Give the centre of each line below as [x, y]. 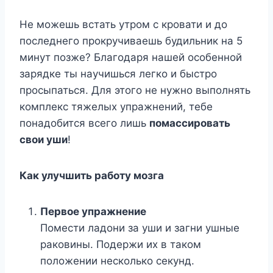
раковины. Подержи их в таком [121, 245]
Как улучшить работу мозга [92, 176]
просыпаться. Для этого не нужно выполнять [135, 90]
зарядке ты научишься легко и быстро [118, 74]
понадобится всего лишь [84, 123]
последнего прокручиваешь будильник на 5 [131, 41]
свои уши [44, 140]
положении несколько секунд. [117, 261]
